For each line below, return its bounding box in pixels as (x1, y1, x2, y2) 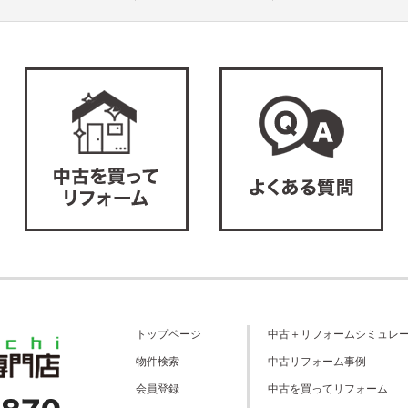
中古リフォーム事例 (268, 355, 366, 367)
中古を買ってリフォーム (268, 382, 388, 394)
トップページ (136, 328, 201, 340)
